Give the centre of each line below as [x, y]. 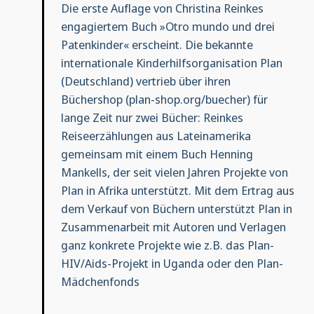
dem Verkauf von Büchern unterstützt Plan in [176, 209]
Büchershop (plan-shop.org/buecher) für [164, 100]
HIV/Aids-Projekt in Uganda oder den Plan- [172, 264]
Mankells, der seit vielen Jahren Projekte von [174, 172]
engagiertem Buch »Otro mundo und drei [168, 27]
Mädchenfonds [100, 282]
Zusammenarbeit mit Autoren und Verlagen [173, 227]
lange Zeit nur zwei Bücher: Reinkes [152, 118]
